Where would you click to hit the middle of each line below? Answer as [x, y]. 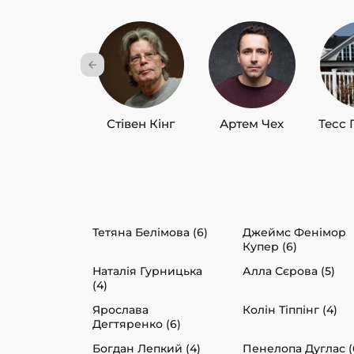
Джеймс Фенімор [294, 232]
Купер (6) [270, 246]
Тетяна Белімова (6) [150, 232]
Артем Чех [252, 123]
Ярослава [121, 309]
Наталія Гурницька [147, 271]
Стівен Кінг [140, 123]
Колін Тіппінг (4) [290, 309]
